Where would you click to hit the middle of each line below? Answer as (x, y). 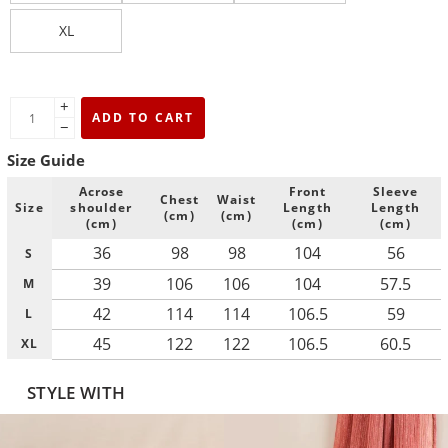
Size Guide (46, 160)
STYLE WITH (76, 391)
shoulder (101, 207)
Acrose (101, 191)
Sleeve (395, 191)
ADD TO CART (143, 118)
